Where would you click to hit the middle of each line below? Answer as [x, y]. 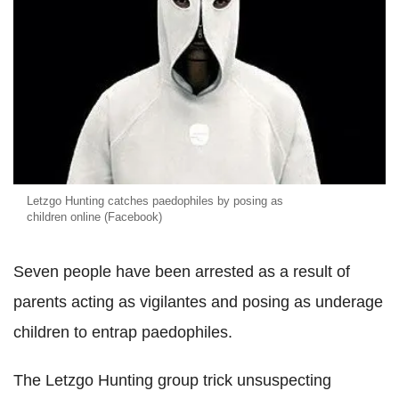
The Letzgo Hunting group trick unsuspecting [172, 380]
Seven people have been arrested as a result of [182, 271]
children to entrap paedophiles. [123, 332]
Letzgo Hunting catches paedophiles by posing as [155, 200]
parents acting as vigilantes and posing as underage [198, 301]
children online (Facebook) [94, 216]
